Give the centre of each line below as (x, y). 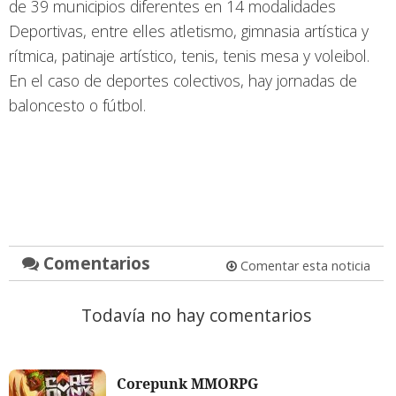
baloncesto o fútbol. (80, 105)
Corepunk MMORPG (187, 383)
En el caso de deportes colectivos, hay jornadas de (183, 80)
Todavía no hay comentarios (196, 315)
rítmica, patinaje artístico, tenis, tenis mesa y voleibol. (189, 55)
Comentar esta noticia (303, 265)
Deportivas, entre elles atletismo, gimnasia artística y (189, 30)
